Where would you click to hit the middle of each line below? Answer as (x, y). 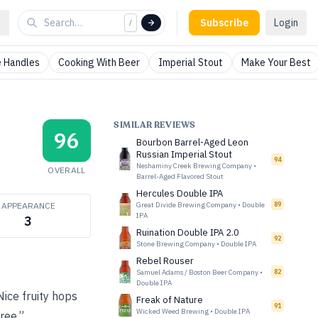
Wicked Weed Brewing (172, 311)
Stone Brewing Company (176, 244)
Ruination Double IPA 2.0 (188, 232)
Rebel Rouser (165, 261)
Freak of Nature (170, 300)
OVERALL (67, 170)
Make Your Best (276, 62)
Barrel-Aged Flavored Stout (180, 176)
